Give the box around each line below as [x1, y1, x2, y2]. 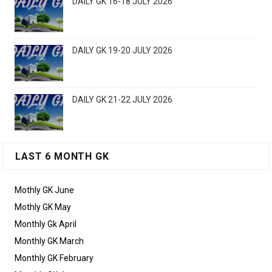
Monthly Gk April [15, 219, 77, 229]
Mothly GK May [15, 202, 72, 212]
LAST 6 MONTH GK [15, 151, 109, 163]
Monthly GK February [15, 253, 94, 263]
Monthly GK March [15, 236, 84, 246]
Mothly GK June [15, 185, 75, 195]
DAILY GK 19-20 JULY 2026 [72, 46, 173, 56]
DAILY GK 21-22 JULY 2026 [72, 95, 173, 105]
